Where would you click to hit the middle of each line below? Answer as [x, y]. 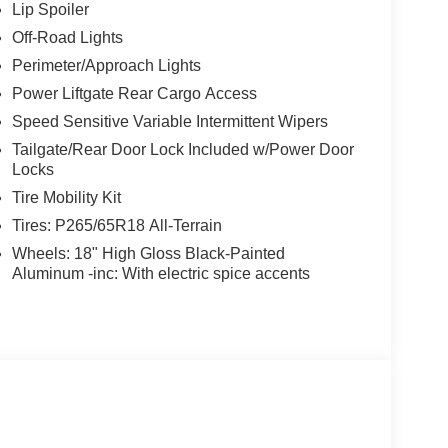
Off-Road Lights [67, 38]
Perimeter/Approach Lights [106, 66]
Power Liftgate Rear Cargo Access [134, 94]
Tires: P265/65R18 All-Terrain [116, 226]
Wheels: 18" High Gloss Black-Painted [148, 254]
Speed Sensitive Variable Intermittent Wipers [169, 122]
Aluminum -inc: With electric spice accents [160, 274]
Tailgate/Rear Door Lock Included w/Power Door [182, 150]
